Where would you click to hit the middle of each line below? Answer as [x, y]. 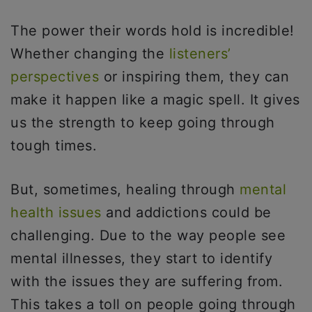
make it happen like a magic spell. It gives [155, 100]
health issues [56, 212]
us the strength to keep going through [143, 123]
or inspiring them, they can [194, 77]
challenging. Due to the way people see [148, 235]
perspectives [55, 77]
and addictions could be [186, 212]
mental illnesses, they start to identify [141, 258]
